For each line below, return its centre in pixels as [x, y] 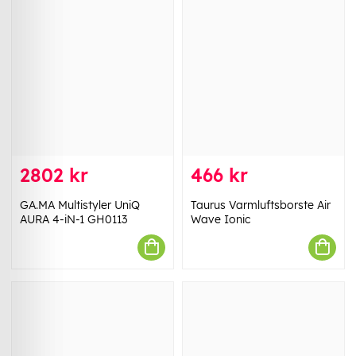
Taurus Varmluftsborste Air [261, 205]
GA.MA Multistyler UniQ [80, 205]
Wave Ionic [221, 219]
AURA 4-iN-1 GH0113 [74, 219]
